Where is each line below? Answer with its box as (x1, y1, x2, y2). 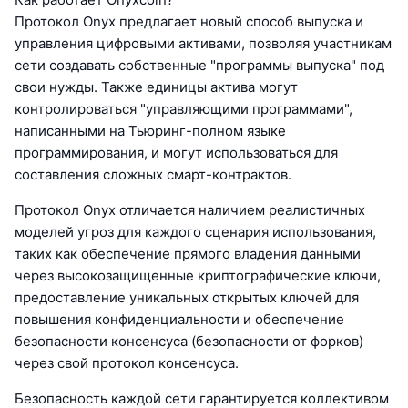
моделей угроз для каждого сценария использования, (15, 223, 376, 241)
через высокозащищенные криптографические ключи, (15, 267, 381, 285)
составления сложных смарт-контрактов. (15, 166, 291, 184)
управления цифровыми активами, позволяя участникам (15, 35, 392, 53)
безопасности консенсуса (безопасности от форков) (15, 332, 363, 351)
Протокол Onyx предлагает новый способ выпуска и (15, 13, 363, 31)
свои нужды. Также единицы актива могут (15, 78, 298, 97)
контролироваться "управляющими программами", (15, 100, 352, 118)
